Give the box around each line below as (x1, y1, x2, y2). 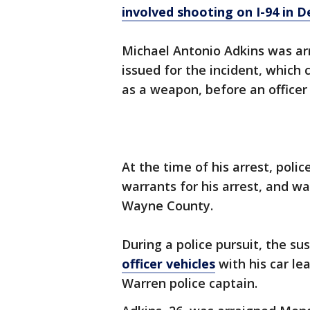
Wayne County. (122, 197, 213, 215)
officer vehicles (122, 255, 215, 273)
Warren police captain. (122, 275, 257, 292)
